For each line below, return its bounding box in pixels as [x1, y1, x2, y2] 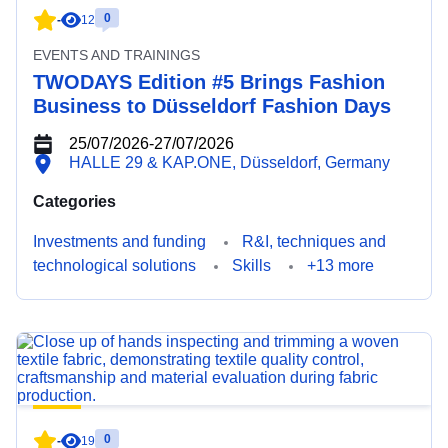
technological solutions [33, 257, 196, 274]
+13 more [307, 257, 374, 274]
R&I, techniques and [242, 233, 386, 250]
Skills [232, 257, 271, 274]
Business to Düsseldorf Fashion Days [33, 95, 391, 117]
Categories [33, 193, 116, 210]
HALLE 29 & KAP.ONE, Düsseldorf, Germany [69, 154, 390, 171]
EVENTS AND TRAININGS [33, 47, 200, 63]
